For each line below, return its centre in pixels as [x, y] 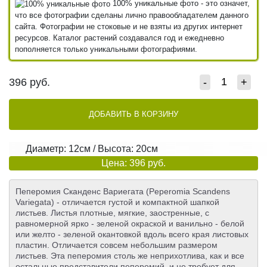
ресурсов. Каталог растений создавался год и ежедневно [119, 38]
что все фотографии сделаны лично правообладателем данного [132, 15]
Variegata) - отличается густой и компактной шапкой [117, 202]
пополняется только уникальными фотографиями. [106, 49]
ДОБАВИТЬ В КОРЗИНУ [133, 114]
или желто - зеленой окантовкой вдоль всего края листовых [132, 234]
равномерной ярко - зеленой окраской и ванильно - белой [130, 223]
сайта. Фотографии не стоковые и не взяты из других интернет [129, 26]
